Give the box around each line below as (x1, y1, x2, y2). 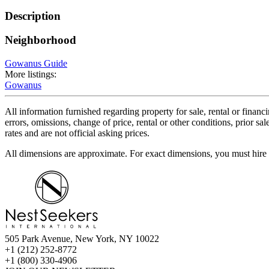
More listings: (5, 69, 56, 80)
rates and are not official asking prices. (5, 128, 150, 139)
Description (5, 9, 61, 22)
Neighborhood (5, 34, 76, 47)
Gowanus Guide (5, 58, 67, 69)
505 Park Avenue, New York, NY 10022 (5, 234, 159, 244)
